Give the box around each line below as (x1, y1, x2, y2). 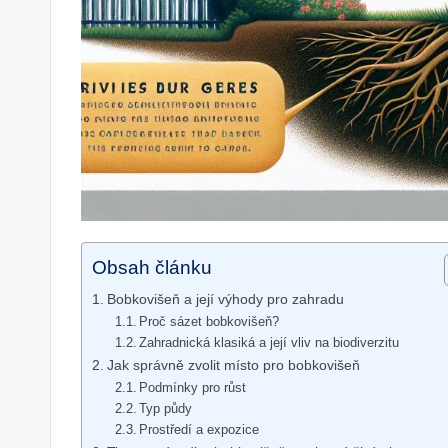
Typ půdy (139, 400, 193, 416)
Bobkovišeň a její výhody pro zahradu (106, 290, 344, 307)
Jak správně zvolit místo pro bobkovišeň (106, 356, 360, 373)
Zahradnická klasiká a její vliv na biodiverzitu (139, 334, 400, 350)
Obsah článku (92, 256, 212, 278)
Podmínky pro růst (139, 379, 247, 395)
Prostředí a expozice (139, 421, 260, 437)
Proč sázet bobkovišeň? (139, 313, 280, 329)
